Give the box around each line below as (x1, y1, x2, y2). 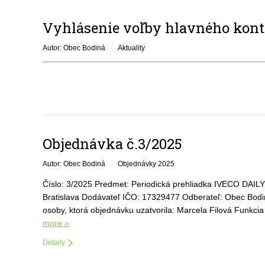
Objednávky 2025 (118, 160, 174, 168)
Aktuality (118, 44, 145, 52)
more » (43, 218, 69, 228)
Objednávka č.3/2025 (43, 134, 182, 153)
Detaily (43, 238, 65, 247)
